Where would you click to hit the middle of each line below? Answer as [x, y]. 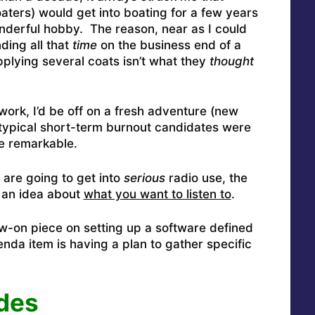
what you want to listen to [157, 194]
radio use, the [206, 178]
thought [231, 61]
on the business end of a [169, 45]
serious [144, 178]
